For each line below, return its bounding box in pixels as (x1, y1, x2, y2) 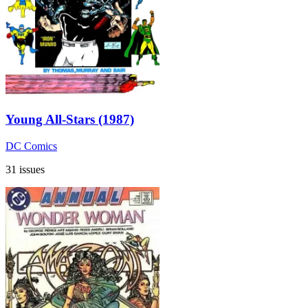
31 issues (5, 163, 45, 175)
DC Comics (5, 140, 57, 152)
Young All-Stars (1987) (5, 111, 134, 126)
